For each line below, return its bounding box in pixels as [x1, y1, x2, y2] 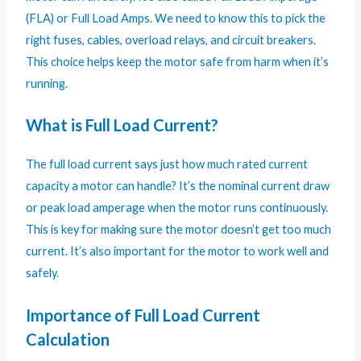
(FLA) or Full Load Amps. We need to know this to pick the [26, 11, 326, 26]
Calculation [26, 329, 110, 349]
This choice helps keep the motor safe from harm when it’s [26, 55, 330, 69]
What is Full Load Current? [26, 115, 219, 135]
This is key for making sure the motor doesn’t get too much [26, 222, 332, 237]
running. [26, 77, 68, 91]
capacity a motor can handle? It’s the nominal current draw [26, 179, 330, 193]
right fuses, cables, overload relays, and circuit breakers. [26, 33, 317, 48]
